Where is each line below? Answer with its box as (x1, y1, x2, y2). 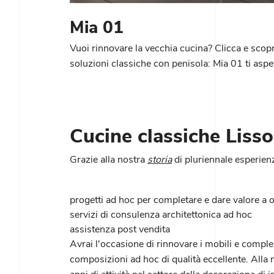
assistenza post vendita (70, 222, 170, 236)
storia (147, 152, 172, 166)
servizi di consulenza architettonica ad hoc (70, 207, 252, 221)
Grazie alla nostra (70, 152, 147, 166)
